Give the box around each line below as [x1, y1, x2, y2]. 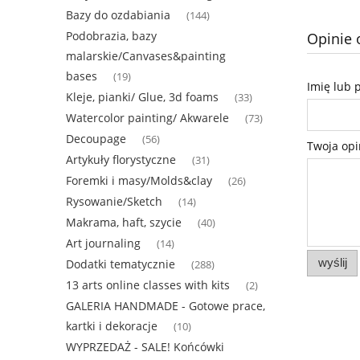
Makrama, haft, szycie [66, 215, 182, 231]
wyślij [317, 256, 347, 270]
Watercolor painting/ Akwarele [66, 110, 229, 126]
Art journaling [66, 235, 141, 252]
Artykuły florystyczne [66, 152, 176, 168]
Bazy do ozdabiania [66, 7, 170, 23]
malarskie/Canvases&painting [66, 48, 226, 64]
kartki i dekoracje [66, 318, 157, 334]
